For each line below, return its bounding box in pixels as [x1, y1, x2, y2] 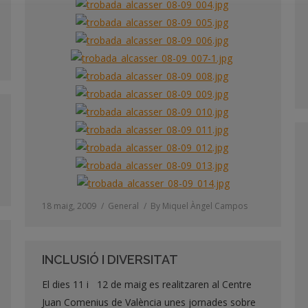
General [108, 200, 139, 212]
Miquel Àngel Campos [162, 200, 247, 212]
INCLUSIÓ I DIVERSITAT [42, 252, 178, 267]
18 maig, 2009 [42, 200, 96, 212]
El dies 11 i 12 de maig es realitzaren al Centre [42, 278, 252, 291]
